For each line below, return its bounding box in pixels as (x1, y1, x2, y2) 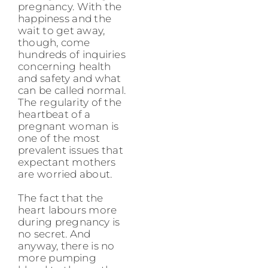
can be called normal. (18, 84, 126, 96)
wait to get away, (18, 24, 105, 36)
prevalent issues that (18, 144, 123, 156)
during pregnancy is (18, 215, 120, 228)
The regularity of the (18, 96, 122, 108)
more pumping (18, 251, 96, 264)
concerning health (18, 60, 111, 72)
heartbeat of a (18, 108, 91, 120)
